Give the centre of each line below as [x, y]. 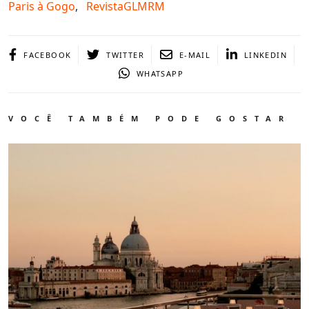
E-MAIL [195, 54]
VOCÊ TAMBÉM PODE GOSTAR [150, 118]
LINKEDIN [265, 54]
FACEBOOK [48, 54]
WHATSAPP [160, 73]
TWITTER [125, 54]
